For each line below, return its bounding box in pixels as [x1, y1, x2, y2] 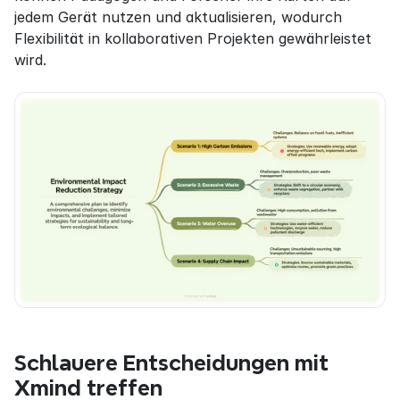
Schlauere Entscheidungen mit [14, 351, 329, 374]
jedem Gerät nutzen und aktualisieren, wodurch [14, 7, 342, 26]
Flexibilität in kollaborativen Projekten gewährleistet [14, 29, 371, 47]
